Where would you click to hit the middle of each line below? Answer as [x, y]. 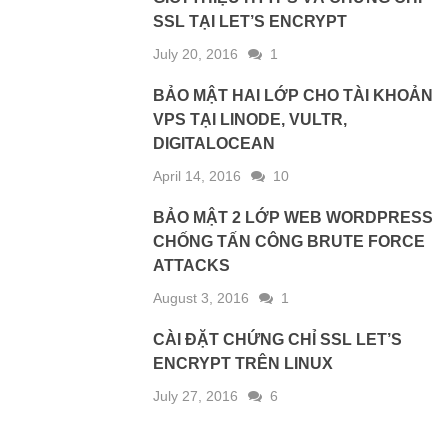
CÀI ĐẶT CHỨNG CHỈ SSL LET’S [278, 339]
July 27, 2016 [196, 395]
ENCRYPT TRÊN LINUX [243, 363]
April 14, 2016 [197, 175]
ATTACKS [192, 265]
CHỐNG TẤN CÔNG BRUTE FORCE [289, 241]
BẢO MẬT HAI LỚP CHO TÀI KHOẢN [293, 95]
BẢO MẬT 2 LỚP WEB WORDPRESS [293, 217]
